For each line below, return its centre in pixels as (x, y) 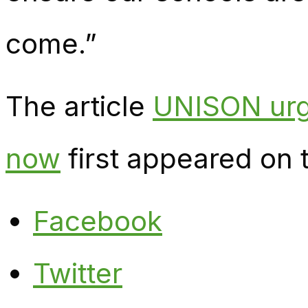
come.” (51, 44)
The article (79, 107)
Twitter (78, 274)
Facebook (98, 221)
